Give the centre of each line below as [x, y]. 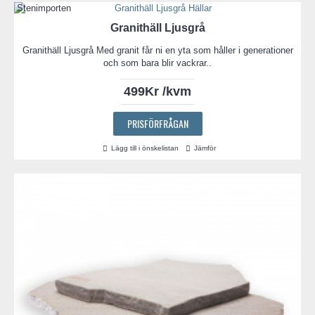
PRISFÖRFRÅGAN [157, 124]
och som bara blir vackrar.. [157, 63]
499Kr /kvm [157, 92]
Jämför [205, 148]
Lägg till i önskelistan [145, 148]
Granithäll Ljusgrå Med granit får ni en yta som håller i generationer [157, 51]
